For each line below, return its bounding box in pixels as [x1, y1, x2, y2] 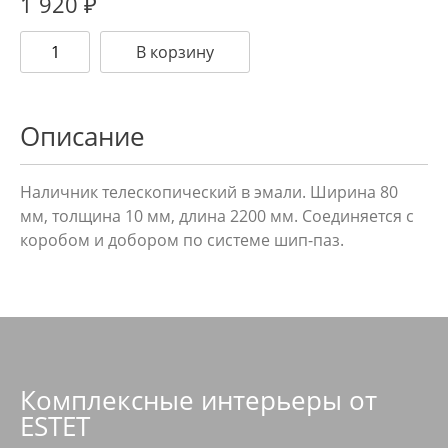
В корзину [136, 41, 214, 64]
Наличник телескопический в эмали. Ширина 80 [20, 181, 398, 204]
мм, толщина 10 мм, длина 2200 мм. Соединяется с [20, 205, 414, 228]
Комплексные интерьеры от [20, 381, 377, 418]
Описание [20, 118, 145, 155]
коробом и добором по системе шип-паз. [20, 229, 344, 252]
